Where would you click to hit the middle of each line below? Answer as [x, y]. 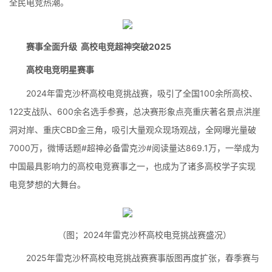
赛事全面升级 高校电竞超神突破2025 [99, 46]
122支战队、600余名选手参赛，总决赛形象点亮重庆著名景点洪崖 [135, 111]
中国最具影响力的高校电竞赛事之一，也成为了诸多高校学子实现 [132, 166]
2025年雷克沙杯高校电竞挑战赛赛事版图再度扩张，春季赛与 [143, 258]
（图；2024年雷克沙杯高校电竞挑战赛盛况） [144, 234]
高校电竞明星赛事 [60, 70]
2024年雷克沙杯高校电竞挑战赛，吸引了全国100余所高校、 [142, 93]
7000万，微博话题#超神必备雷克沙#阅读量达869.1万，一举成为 [134, 148]
